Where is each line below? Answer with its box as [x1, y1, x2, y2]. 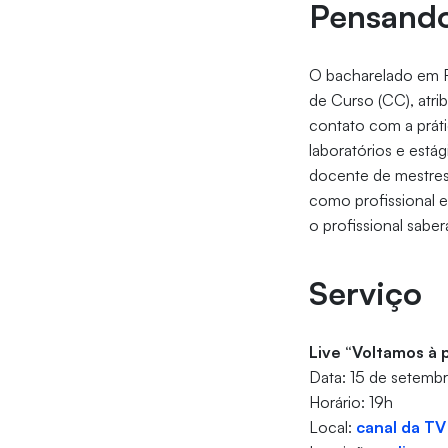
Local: [309, 417, 357, 438]
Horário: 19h [309, 392, 394, 413]
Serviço [309, 273, 423, 314]
